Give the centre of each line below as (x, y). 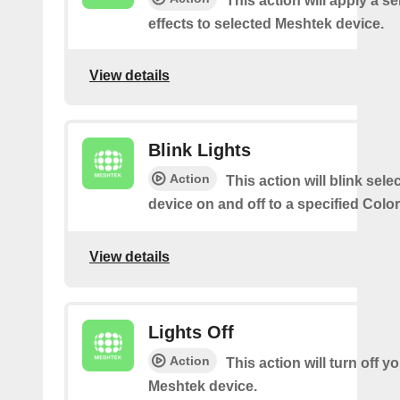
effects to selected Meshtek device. (266, 24)
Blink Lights (200, 150)
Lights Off (191, 332)
